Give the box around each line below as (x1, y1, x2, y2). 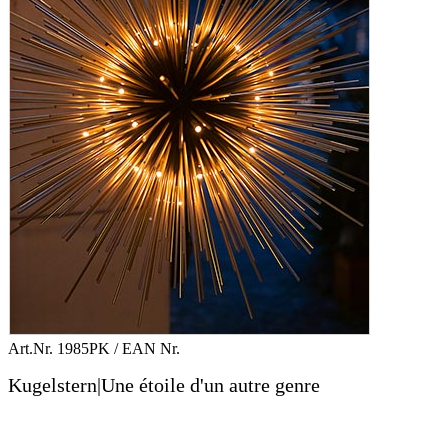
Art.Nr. (8, 340, 57, 358)
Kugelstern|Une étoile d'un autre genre (8, 374, 320, 397)
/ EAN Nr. (114, 340, 180, 358)
